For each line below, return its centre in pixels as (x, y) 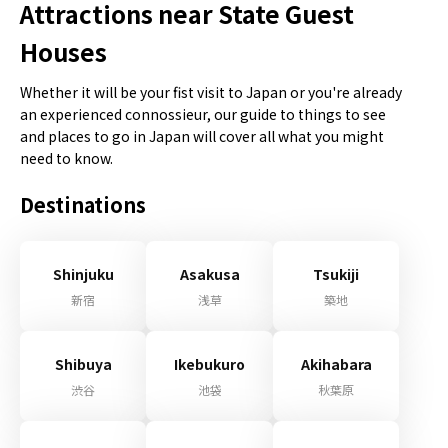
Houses (63, 51)
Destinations (83, 204)
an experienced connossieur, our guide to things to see (203, 114)
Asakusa (209, 274)
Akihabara (336, 364)
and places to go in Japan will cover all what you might (202, 136)
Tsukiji (336, 274)
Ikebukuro (210, 364)
